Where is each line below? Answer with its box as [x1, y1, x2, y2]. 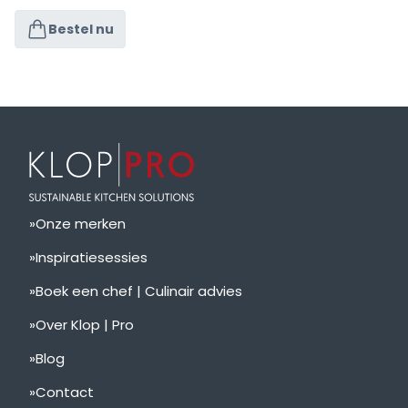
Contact [36, 382, 94, 402]
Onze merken [36, 214, 126, 233]
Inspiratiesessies [36, 248, 148, 267]
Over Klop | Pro [36, 315, 134, 334]
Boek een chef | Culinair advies [36, 281, 242, 301]
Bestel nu [48, 19, 114, 38]
